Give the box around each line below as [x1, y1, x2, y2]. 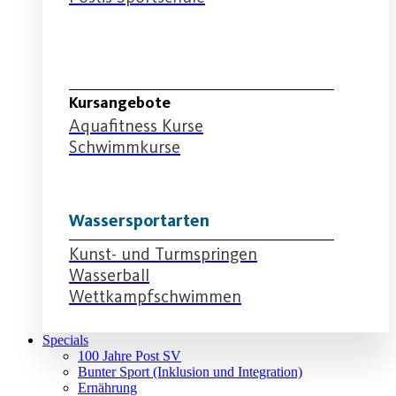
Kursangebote [69, 92, 171, 112]
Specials [42, 331, 88, 347]
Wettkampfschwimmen [69, 285, 241, 307]
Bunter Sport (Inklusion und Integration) [78, 363, 302, 379]
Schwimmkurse [69, 135, 180, 157]
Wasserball [69, 263, 149, 286]
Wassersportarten [69, 209, 209, 231]
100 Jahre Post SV [78, 347, 181, 363]
